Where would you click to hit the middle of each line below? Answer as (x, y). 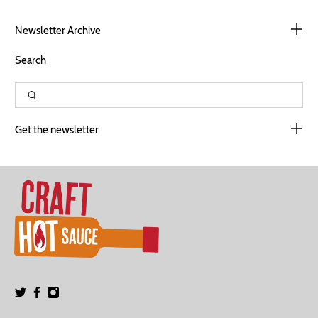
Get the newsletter (57, 130)
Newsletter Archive (58, 31)
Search (31, 61)
